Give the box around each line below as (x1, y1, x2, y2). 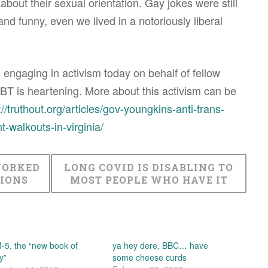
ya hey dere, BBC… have (112, 239, 209, 252)
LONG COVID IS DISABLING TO (64, 161, 234, 174)
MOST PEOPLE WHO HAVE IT (69, 173, 228, 187)
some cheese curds (112, 251, 187, 264)
